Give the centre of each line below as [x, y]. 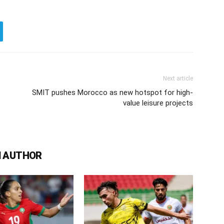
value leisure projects [158, 103]
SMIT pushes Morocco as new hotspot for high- [112, 92]
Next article [178, 78]
